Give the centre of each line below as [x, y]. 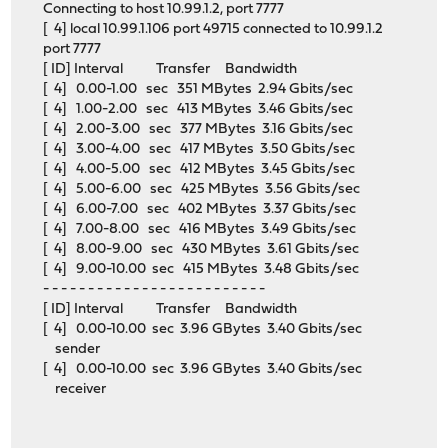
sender [72, 350]
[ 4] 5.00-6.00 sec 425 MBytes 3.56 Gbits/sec [202, 190]
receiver [75, 390]
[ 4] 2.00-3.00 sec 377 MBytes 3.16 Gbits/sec [198, 130]
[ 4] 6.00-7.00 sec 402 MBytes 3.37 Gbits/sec [200, 210]
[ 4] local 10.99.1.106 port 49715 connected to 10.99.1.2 [213, 30]
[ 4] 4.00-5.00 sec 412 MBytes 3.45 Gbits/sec [199, 170]
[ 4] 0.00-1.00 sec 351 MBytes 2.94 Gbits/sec [198, 90]
